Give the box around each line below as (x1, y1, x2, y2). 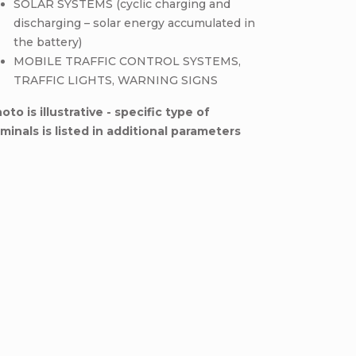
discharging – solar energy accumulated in (14, 16, 256, 30)
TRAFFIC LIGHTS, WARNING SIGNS (14, 73, 219, 87)
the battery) (14, 35, 83, 49)
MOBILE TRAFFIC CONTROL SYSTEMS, (14, 54, 242, 68)
